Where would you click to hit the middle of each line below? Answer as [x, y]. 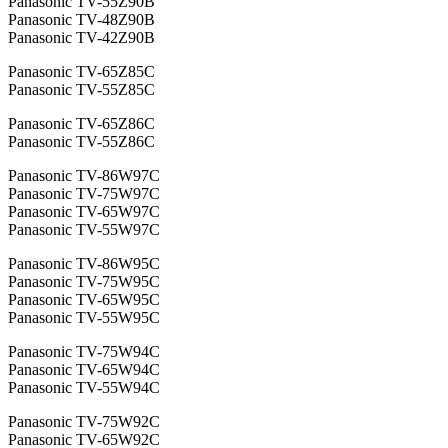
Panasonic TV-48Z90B [81, 20]
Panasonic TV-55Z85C [81, 90]
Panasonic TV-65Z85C [81, 72]
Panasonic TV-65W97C [84, 212]
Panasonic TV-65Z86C [81, 124]
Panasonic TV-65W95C [84, 300]
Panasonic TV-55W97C [84, 230]
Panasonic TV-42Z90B [81, 38]
